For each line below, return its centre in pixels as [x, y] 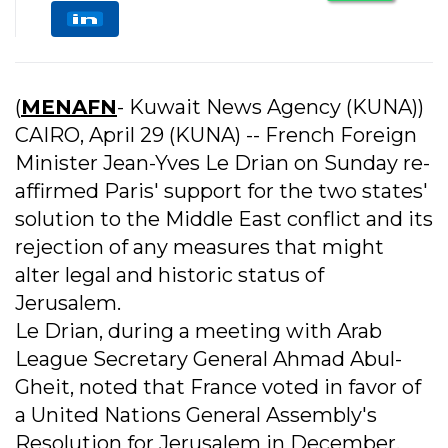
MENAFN [69, 106]
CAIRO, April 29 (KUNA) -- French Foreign [216, 134]
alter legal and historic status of [169, 274]
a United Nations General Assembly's [196, 414]
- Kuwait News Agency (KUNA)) [270, 106]
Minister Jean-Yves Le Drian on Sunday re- [222, 162]
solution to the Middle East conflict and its [224, 218]
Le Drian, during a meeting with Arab [198, 330]
